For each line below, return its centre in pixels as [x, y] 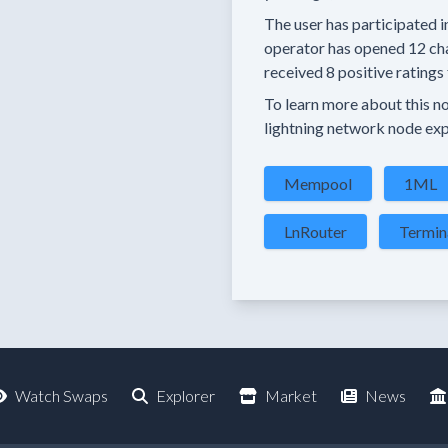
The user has [306, 23]
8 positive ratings [385, 71]
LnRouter [315, 231]
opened [379, 47]
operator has [307, 47]
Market [290, 395]
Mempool [318, 183]
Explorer [185, 395]
